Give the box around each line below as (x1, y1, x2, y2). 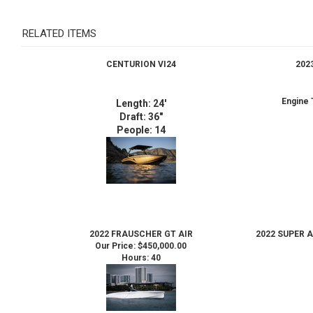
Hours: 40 (121, 244, 161, 254)
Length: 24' (115, 89, 166, 101)
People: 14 (116, 115, 166, 127)
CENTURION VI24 (105, 50, 176, 61)
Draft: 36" (119, 102, 163, 114)
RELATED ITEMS (22, 18, 96, 31)
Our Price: (95, 232, 136, 242)
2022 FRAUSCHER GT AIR (89, 220, 193, 231)
